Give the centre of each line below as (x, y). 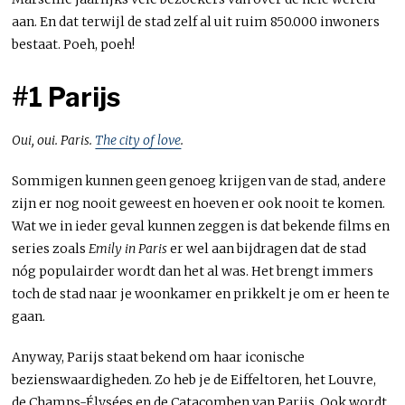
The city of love (138, 140)
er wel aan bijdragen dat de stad (267, 248)
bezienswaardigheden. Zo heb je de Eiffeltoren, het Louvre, (194, 379)
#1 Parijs (66, 97)
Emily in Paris (128, 248)
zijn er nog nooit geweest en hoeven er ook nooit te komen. (199, 203)
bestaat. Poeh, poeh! (74, 44)
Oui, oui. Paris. (54, 140)
